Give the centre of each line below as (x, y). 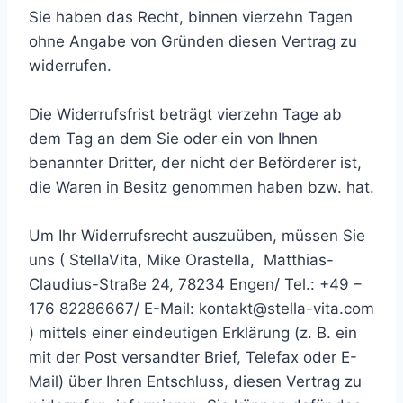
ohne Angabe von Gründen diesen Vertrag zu (193, 41)
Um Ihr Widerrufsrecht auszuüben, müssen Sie (197, 236)
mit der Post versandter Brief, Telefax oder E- (193, 357)
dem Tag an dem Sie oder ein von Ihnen (173, 139)
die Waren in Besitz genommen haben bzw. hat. (201, 187)
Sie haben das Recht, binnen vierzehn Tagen (191, 17)
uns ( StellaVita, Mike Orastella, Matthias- (181, 260)
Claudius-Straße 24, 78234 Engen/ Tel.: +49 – (195, 284)
